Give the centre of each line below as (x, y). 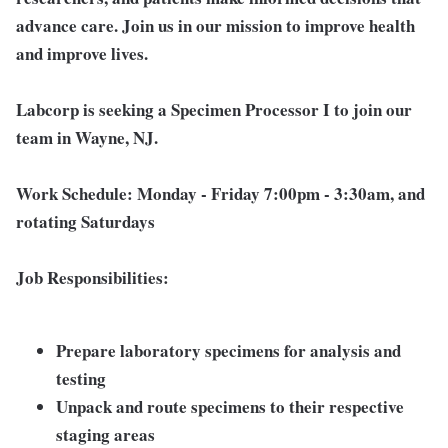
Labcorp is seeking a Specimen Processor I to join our (214, 109)
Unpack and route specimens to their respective (230, 406)
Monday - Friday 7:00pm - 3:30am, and (281, 193)
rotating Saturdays (85, 221)
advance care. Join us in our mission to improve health (215, 25)
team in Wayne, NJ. (87, 137)
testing (81, 378)
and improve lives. (82, 53)
